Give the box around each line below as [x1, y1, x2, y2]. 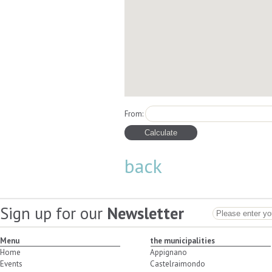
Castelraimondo [150, 259, 206, 269]
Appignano [150, 247, 188, 257]
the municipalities [150, 236, 216, 246]
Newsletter [107, 203, 184, 223]
